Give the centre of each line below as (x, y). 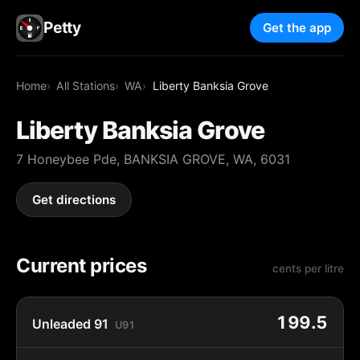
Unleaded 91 (71, 323)
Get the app (297, 28)
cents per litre (308, 268)
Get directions (74, 200)
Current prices (82, 265)
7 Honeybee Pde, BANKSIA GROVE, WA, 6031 (153, 159)
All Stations (86, 85)
